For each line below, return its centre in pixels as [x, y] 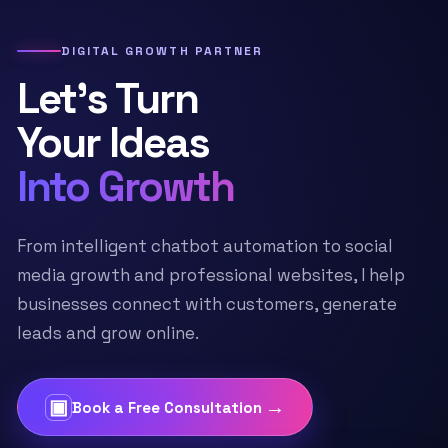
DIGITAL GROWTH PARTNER [162, 51]
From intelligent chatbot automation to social [205, 246]
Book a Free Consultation [167, 407]
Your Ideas [113, 142]
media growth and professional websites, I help [211, 275]
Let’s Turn [107, 98]
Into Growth [125, 186]
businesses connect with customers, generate [207, 304]
